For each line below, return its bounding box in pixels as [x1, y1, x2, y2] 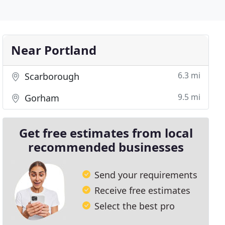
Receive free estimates [94, 184, 191, 196]
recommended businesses [28, 139, 184, 155]
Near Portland [11, 42, 97, 58]
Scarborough [22, 70, 80, 82]
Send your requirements [94, 168, 198, 181]
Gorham [22, 92, 60, 104]
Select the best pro [94, 199, 175, 212]
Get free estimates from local [19, 125, 193, 141]
